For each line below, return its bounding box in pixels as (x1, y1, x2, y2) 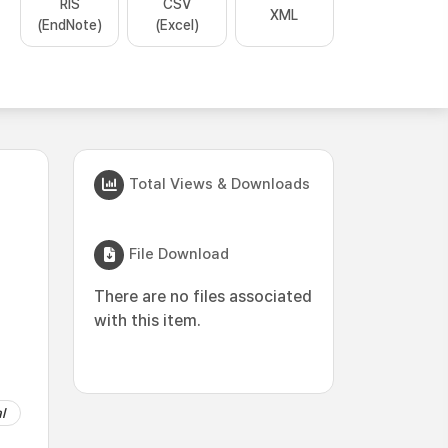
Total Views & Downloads (129, 174, 310, 193)
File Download (129, 244, 229, 263)
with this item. (94, 311, 201, 330)
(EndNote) (37, 17, 103, 33)
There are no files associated (94, 287, 312, 306)
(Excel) (154, 17, 199, 33)
